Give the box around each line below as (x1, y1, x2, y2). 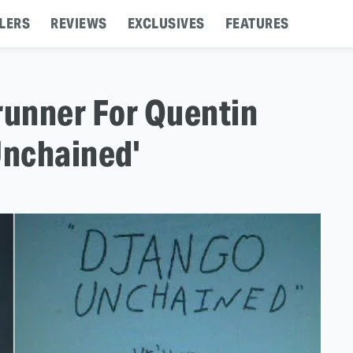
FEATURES (225, 14, 289, 32)
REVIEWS (50, 14, 107, 32)
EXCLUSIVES (127, 14, 205, 32)
